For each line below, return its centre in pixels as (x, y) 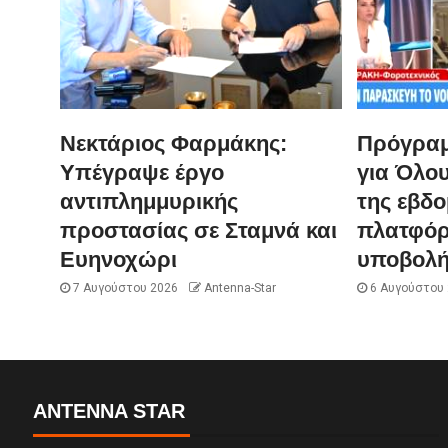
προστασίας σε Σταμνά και (198, 230)
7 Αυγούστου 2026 (124, 287)
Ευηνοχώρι (118, 259)
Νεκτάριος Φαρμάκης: (173, 143)
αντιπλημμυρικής (149, 201)
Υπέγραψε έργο (142, 172)
